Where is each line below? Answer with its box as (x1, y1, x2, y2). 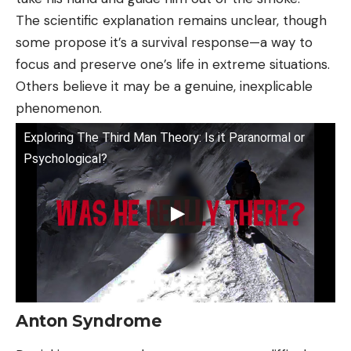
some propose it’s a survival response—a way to (16, 33, 313, 51)
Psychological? (24, 150, 107, 166)
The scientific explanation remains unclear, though (16, 11, 327, 29)
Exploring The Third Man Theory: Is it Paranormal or (24, 129, 305, 145)
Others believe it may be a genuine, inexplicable (16, 77, 313, 95)
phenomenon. (16, 99, 102, 117)
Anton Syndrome (16, 311, 161, 331)
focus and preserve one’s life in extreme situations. (16, 55, 330, 73)
